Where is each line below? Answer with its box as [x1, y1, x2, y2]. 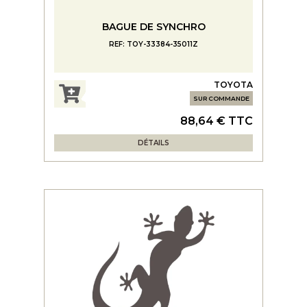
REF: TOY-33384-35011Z [109, 39, 198, 49]
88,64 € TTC [180, 114, 253, 127]
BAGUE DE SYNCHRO [101, 20, 206, 33]
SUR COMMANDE [193, 95, 249, 102]
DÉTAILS [138, 138, 169, 147]
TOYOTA [214, 79, 253, 90]
